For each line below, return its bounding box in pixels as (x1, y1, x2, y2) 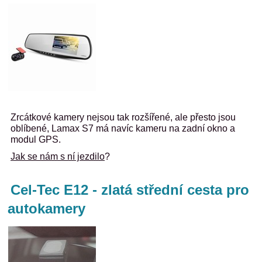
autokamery (8, 201, 85, 216)
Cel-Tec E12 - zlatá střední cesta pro (11, 182, 249, 198)
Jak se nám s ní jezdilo (11, 151, 105, 161)
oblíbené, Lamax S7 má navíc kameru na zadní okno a (11, 123, 235, 133)
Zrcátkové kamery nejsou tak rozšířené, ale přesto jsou (11, 112, 236, 122)
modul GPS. (11, 135, 61, 144)
